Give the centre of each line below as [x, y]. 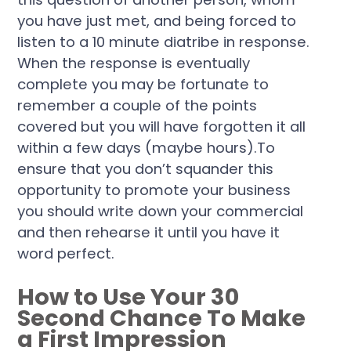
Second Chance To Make [162, 318]
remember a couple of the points [138, 105]
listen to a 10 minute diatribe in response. [164, 42]
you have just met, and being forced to [157, 20]
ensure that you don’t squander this [146, 168]
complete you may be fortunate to [143, 84]
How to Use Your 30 [128, 297]
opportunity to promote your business [154, 190]
